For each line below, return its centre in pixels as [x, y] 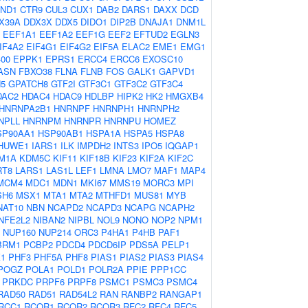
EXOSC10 [163, 59]
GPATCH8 [28, 84]
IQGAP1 [182, 145]
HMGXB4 [185, 96]
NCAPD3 [104, 207]
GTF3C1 [95, 84]
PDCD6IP [107, 244]
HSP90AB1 [60, 133]
